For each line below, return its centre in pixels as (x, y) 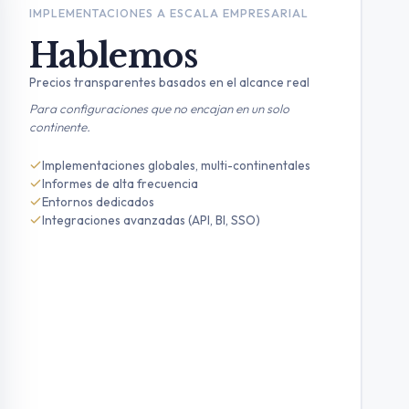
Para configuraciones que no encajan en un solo (159, 109)
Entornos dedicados (98, 202)
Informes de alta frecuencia (120, 184)
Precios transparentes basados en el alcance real (169, 82)
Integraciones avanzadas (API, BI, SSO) (151, 220)
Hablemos (113, 56)
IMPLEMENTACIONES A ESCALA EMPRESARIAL (168, 13)
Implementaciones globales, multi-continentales (176, 165)
